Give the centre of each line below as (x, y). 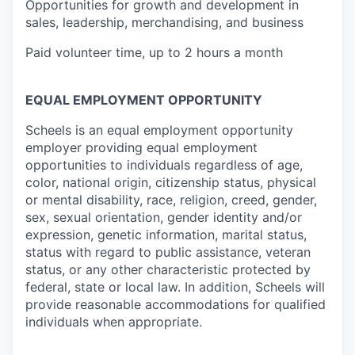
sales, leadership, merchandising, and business (164, 22)
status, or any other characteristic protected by (168, 269)
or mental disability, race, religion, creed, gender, (171, 200)
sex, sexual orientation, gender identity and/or (164, 217)
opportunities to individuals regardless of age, (164, 165)
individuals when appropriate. (114, 322)
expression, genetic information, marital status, (166, 235)
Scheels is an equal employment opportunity (159, 130)
